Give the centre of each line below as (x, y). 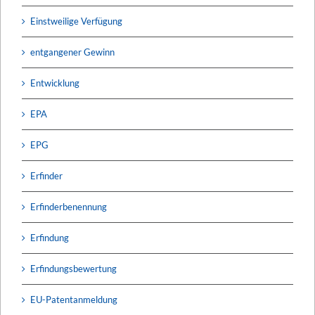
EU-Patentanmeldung (74, 299)
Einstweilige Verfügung (76, 21)
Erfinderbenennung (69, 206)
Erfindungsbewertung (73, 268)
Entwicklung (55, 83)
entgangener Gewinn (72, 52)
